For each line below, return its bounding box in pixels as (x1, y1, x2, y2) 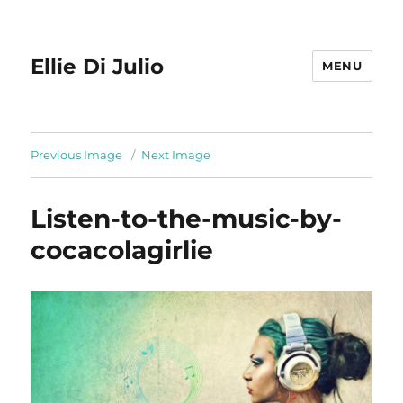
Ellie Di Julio (31, 53, 165, 79)
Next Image (141, 148, 211, 162)
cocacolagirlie (31, 235, 214, 265)
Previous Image (31, 148, 123, 162)
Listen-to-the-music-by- (31, 203, 343, 234)
